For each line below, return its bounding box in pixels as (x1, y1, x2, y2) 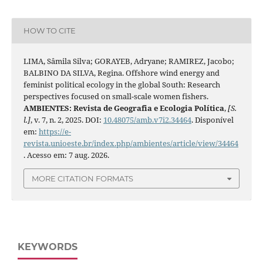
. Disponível (191, 114, 234, 125)
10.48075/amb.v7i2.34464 (103, 114, 191, 125)
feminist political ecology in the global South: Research (23, 79, 220, 90)
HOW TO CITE (23, 26, 76, 36)
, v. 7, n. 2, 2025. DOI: (30, 114, 103, 125)
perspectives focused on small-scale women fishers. (23, 90, 208, 102)
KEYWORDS (18, 241, 77, 253)
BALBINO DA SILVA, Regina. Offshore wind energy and (23, 67, 220, 78)
